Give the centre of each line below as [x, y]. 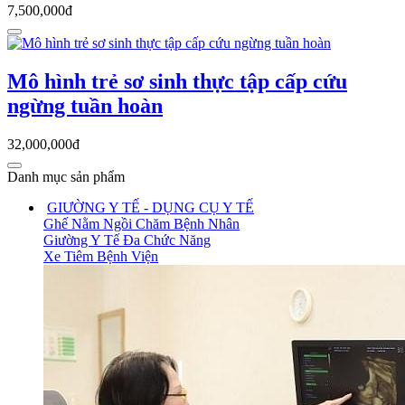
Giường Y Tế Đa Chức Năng [127, 240]
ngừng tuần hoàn [85, 105]
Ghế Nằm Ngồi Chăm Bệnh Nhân [141, 223]
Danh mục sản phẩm [66, 176]
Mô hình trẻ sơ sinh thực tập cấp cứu [177, 81]
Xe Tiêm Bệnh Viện [101, 256]
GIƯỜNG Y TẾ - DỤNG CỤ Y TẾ [151, 207]
